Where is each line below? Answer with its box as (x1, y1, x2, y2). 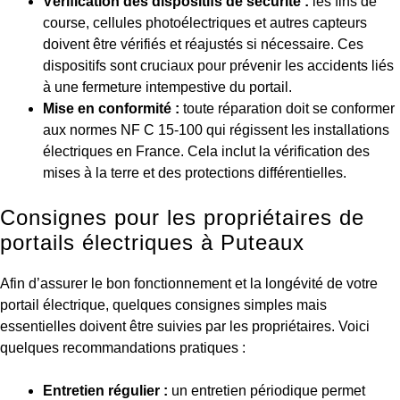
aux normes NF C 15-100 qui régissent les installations (43, 121, 389, 137)
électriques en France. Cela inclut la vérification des (43, 143, 370, 159)
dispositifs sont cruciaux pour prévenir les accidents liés (43, 57, 394, 73)
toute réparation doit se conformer (179, 100, 395, 116)
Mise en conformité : (43, 100, 179, 116)
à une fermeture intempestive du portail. (43, 79, 292, 95)
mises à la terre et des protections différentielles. (43, 164, 346, 180)
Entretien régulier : (43, 382, 168, 398)
